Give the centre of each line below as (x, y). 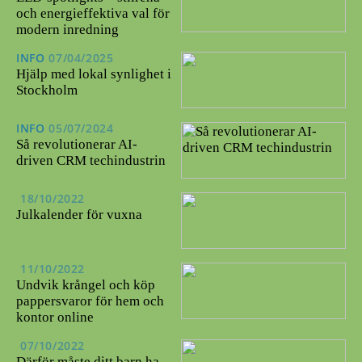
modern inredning (67, 30)
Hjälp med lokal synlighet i (94, 74)
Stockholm (47, 90)
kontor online (55, 317)
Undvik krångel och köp (86, 284)
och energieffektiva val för (93, 14)
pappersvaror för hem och (90, 301)
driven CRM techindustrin (91, 160)
